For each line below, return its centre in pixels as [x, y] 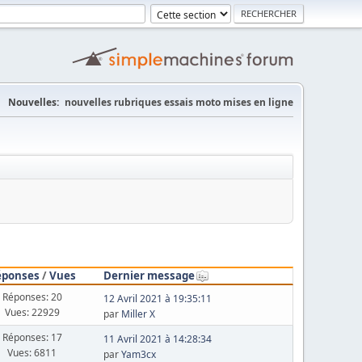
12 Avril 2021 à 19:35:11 [157, 298]
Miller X [138, 314]
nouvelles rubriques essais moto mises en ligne [179, 102]
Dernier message [149, 275]
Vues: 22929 [32, 312]
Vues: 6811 [32, 353]
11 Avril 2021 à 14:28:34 [157, 339]
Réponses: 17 [32, 337]
